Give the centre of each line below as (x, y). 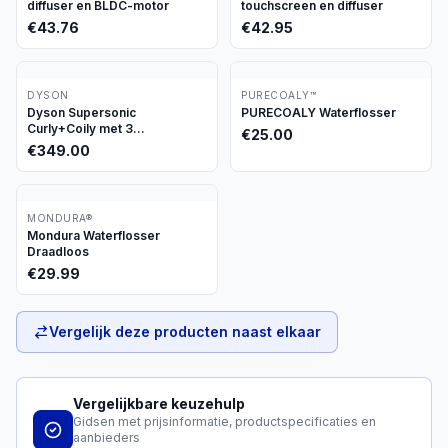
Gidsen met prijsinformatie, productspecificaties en (224, 421)
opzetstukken (68, 144)
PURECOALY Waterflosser (318, 112)
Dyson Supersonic (81, 112)
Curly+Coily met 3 (80, 128)
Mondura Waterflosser (93, 235)
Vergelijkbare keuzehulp (159, 403)
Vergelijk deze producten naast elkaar (185, 331)
